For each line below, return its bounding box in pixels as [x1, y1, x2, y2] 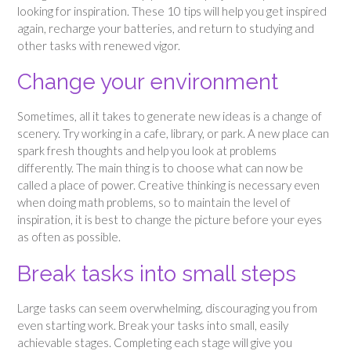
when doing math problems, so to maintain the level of [17, 195, 291, 210]
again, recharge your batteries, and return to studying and [17, 20, 314, 35]
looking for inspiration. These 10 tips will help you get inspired [17, 3, 327, 18]
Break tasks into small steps [17, 260, 296, 287]
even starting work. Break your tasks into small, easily [17, 318, 288, 333]
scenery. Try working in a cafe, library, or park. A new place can [17, 126, 329, 141]
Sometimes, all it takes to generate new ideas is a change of [17, 109, 322, 124]
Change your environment [17, 69, 278, 96]
